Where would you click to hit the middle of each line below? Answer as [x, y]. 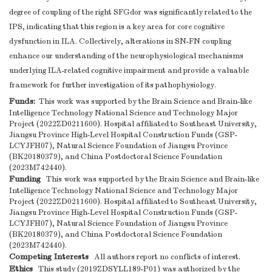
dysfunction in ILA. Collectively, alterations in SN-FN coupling [120, 42]
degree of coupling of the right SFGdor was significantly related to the [131, 12]
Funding [25, 179]
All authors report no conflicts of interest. [165, 257]
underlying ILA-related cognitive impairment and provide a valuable [129, 71]
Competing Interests [49, 257]
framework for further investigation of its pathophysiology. [113, 85]
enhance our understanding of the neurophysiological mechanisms [126, 56]
